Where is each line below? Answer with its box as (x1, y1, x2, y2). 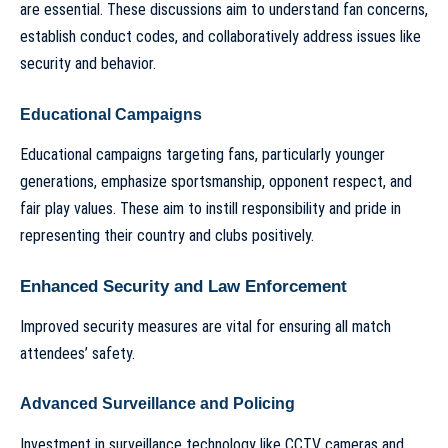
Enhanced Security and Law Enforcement (20, 276, 347, 296)
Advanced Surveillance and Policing (20, 395, 295, 413)
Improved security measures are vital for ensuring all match (20, 316, 391, 336)
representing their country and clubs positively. (20, 226, 314, 246)
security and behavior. (20, 54, 156, 74)
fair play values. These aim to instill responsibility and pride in (20, 199, 401, 219)
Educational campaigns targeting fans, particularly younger (20, 145, 385, 165)
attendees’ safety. (20, 343, 135, 363)
